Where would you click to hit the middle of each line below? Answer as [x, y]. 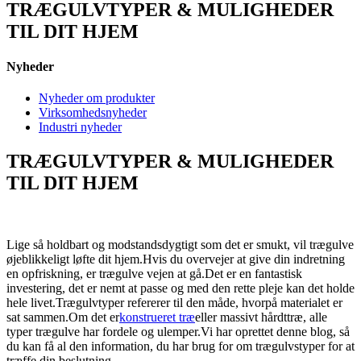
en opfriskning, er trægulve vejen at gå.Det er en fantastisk [154, 274]
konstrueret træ [157, 317]
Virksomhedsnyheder [93, 113]
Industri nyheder [80, 127]
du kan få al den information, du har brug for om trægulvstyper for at [180, 346]
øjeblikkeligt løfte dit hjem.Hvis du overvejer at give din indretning [176, 259]
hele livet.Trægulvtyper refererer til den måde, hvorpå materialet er [174, 303]
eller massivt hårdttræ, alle [261, 317]
